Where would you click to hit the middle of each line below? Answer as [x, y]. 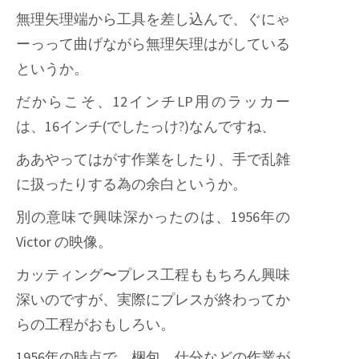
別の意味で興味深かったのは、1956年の [153, 217]
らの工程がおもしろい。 [95, 325]
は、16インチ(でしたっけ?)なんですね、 [146, 127]
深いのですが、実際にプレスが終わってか [153, 300]
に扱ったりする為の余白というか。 [131, 184]
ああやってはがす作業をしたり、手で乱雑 [153, 159]
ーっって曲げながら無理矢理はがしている [153, 44]
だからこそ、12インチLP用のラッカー [153, 102]
